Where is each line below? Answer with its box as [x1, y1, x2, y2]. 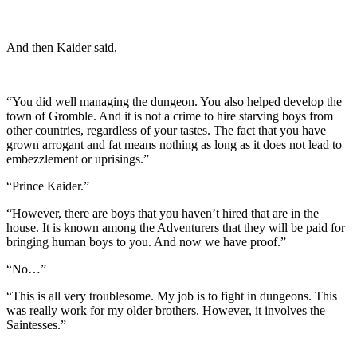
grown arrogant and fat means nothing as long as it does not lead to [6, 137, 342, 151]
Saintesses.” [6, 317, 66, 331]
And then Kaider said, [6, 40, 117, 54]
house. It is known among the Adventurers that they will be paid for [6, 220, 345, 234]
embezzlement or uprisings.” [6, 151, 149, 166]
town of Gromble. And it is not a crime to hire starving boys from [6, 108, 333, 123]
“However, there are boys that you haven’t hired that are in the [6, 206, 319, 220]
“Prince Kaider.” [6, 178, 89, 193]
